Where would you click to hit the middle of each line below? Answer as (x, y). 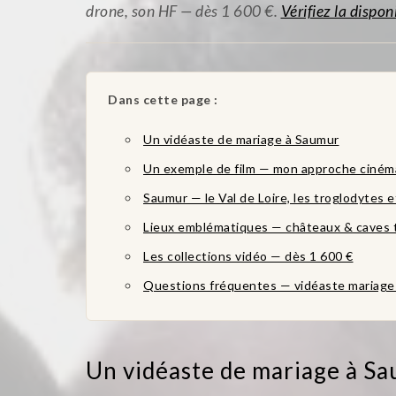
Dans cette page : (163, 99)
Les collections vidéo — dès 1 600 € (248, 256)
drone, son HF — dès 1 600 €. (183, 11)
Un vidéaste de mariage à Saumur (241, 139)
